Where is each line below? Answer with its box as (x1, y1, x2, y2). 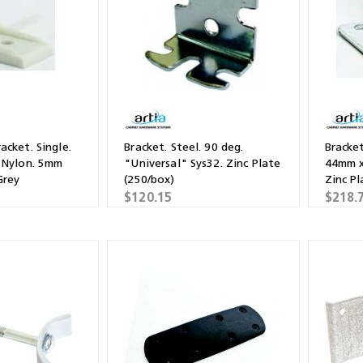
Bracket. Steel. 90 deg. (124, 139, 244, 154)
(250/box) (124, 172, 175, 186)
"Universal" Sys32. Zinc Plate (124, 156, 281, 170)
